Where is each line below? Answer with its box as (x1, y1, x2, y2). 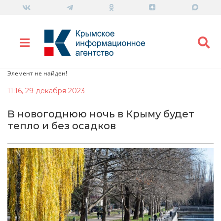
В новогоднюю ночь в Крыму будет (7, 108, 194, 120)
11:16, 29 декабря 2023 (7, 86, 85, 95)
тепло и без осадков (7, 119, 116, 132)
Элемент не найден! (7, 69, 67, 77)
